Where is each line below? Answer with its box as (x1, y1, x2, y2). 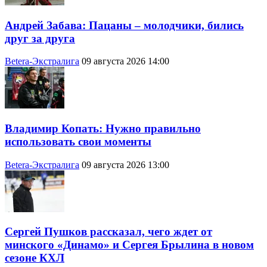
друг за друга (5, 32, 75, 45)
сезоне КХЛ (5, 252, 64, 265)
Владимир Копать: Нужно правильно (5, 122, 201, 135)
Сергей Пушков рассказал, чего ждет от (5, 225, 212, 238)
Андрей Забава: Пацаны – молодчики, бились (5, 18, 244, 32)
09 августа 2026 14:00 (82, 56, 169, 67)
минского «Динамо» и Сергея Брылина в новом (5, 238, 254, 252)
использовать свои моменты (5, 135, 151, 148)
